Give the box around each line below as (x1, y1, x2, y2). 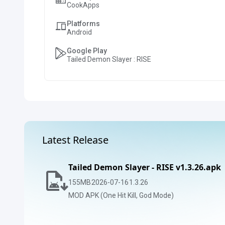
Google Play (67, 47, 107, 55)
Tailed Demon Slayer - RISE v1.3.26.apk (68, 162, 221, 173)
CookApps (67, 1, 99, 9)
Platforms (67, 20, 100, 28)
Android (67, 28, 92, 36)
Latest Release (42, 133, 108, 147)
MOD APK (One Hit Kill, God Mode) (68, 191, 174, 199)
